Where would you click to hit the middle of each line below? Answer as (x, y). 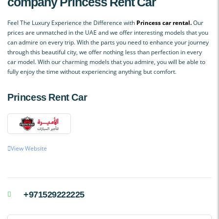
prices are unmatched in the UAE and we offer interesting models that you (108, 32)
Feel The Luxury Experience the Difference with (72, 22)
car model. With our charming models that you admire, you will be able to (106, 62)
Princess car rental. (164, 22)
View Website (29, 148)
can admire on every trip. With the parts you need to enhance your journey (108, 42)
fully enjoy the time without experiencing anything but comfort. (92, 71)
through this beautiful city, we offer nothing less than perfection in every (105, 52)
